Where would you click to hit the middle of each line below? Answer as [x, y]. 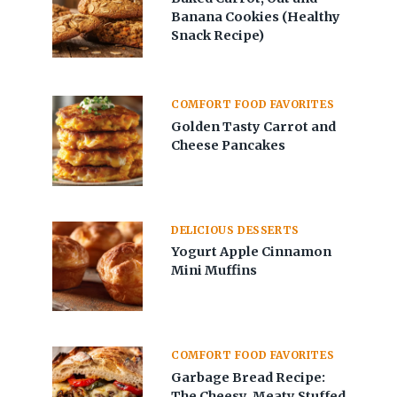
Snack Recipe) [218, 35]
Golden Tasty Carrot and [254, 126]
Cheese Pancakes [229, 145]
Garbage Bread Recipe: [249, 378]
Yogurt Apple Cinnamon [252, 252]
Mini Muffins [214, 271]
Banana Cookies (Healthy [256, 16]
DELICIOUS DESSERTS [235, 230]
